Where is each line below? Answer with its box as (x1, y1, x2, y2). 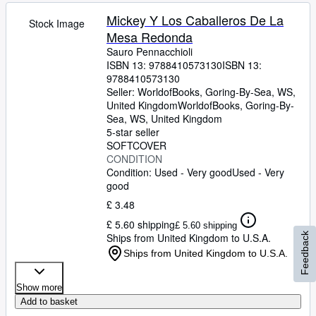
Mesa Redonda (107, 28, 193, 46)
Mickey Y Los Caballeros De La (107, 11, 284, 29)
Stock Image (28, 16, 85, 30)
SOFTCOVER (107, 138, 166, 152)
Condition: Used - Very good (107, 165, 232, 179)
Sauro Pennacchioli (107, 44, 193, 59)
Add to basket (20, 296, 78, 307)
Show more (16, 282, 62, 293)
